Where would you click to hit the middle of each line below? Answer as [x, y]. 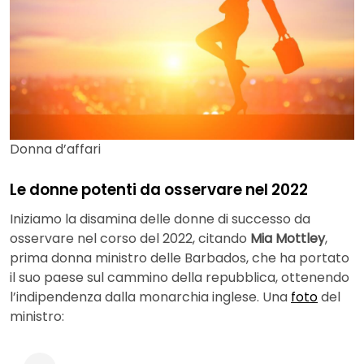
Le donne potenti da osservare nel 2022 [159, 190]
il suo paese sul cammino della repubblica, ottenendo [180, 277]
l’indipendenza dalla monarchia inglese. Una [150, 297]
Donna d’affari [55, 149]
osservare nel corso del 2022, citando [130, 238]
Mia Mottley [288, 238]
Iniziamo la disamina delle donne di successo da [160, 219]
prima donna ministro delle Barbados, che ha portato [180, 258]
